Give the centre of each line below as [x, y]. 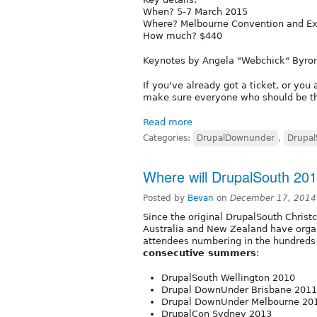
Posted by [165, 198]
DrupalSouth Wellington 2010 [228, 277]
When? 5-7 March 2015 [195, 11]
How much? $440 [183, 35]
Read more [168, 122]
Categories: [168, 138]
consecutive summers [200, 253]
